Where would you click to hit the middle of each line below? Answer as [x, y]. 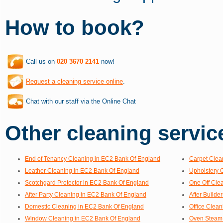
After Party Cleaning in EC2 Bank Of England [85, 194]
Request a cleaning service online [74, 81]
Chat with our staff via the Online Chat [81, 101]
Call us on [41, 61]
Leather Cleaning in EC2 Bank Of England [82, 170]
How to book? [74, 27]
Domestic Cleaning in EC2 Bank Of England [84, 206]
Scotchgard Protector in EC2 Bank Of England [87, 182]
